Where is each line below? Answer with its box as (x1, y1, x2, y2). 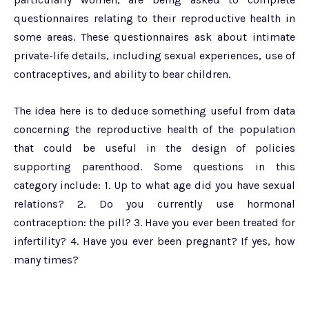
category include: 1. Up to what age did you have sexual (14, 178, 295, 192)
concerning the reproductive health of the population (14, 122, 295, 136)
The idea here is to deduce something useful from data (14, 103, 295, 117)
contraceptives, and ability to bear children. (14, 67, 230, 81)
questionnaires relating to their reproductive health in (14, 11, 295, 25)
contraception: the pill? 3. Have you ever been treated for (14, 215, 295, 229)
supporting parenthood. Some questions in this (14, 159, 295, 173)
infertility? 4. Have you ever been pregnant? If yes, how (14, 234, 295, 248)
